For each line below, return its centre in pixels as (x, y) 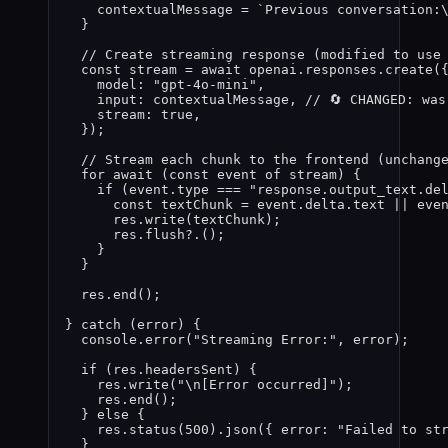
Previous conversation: (353, 10)
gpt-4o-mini (205, 85)
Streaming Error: (265, 340)
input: (125, 100)
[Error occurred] (265, 385)
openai (273, 70)
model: (125, 85)
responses (341, 70)
